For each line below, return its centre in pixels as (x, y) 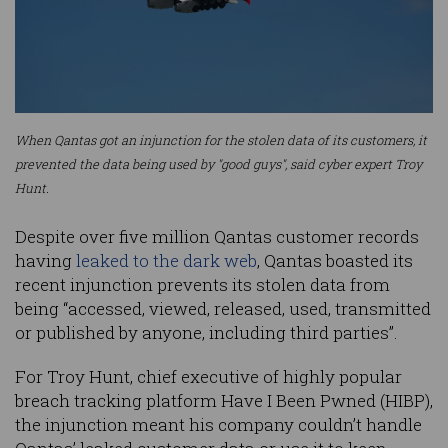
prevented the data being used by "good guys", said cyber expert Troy (218, 163)
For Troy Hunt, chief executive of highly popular (208, 376)
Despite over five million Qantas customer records (217, 236)
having (45, 260)
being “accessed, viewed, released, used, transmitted (223, 308)
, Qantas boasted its (335, 260)
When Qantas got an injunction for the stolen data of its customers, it (221, 139)
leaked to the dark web (166, 260)
